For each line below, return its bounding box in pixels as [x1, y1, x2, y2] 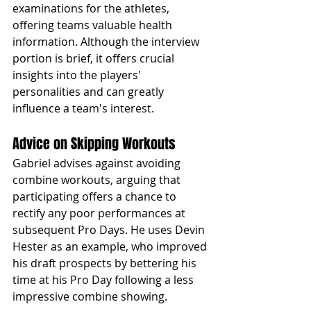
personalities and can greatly [12, 83, 167, 99]
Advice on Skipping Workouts [12, 133, 176, 154]
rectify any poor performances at [12, 205, 188, 221]
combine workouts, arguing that [12, 171, 183, 187]
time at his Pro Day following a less [12, 271, 196, 287]
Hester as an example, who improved [12, 238, 210, 254]
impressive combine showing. [12, 288, 167, 304]
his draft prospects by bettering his [12, 255, 199, 271]
